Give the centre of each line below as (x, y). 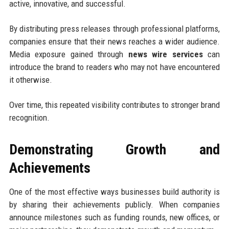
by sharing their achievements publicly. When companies (114, 204)
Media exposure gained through (68, 54)
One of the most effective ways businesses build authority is (114, 191)
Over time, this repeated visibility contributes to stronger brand (114, 105)
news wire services (165, 54)
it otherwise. (30, 79)
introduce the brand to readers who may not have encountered (114, 67)
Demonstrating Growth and (114, 149)
